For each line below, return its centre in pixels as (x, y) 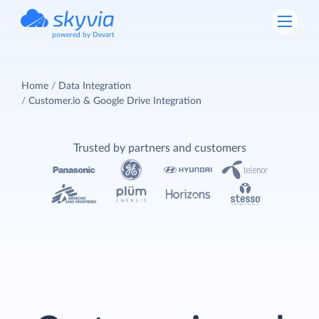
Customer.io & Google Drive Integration (115, 101)
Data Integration (95, 86)
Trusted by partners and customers (159, 148)
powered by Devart (83, 35)
